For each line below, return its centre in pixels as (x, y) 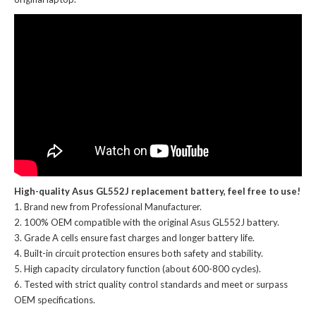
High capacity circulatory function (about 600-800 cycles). (142, 268)
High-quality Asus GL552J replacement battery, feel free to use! (157, 191)
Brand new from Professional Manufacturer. (113, 206)
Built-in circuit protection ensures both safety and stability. (144, 253)
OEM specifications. (55, 299)
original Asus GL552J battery (218, 222)
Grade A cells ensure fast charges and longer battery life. (139, 237)
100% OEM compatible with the (91, 222)
